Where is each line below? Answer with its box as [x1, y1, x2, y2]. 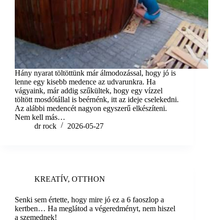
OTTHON [72, 175, 105, 184]
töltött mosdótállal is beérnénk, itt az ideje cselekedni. [15, 95, 179, 104]
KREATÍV [34, 175, 68, 184]
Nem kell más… [15, 113, 65, 122]
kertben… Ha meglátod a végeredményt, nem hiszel [15, 204, 175, 213]
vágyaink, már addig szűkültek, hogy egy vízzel [15, 86, 163, 95]
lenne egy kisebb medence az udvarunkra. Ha [15, 78, 156, 86]
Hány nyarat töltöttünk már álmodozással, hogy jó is [15, 69, 176, 78]
